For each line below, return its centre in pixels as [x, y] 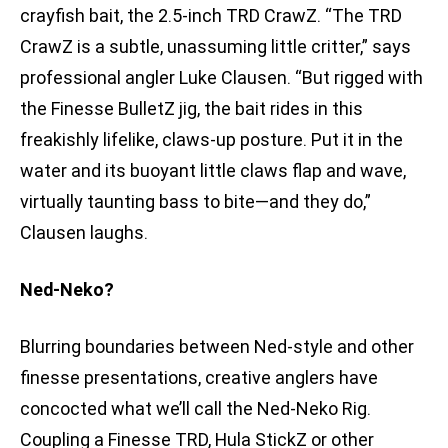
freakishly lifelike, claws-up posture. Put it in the [211, 140]
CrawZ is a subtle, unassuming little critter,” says [215, 47]
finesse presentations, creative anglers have [199, 378]
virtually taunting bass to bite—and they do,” [195, 202]
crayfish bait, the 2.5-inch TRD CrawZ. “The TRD [211, 16]
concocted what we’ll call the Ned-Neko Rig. [195, 409]
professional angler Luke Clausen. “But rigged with [221, 78]
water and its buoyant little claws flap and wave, [213, 171]
